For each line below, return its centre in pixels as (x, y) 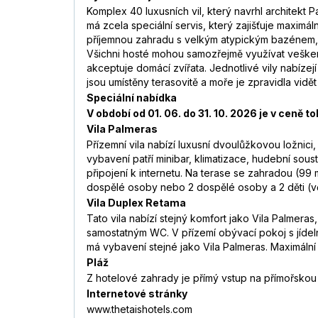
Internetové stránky (137, 294)
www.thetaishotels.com (139, 309)
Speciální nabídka (132, 98)
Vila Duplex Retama (136, 203)
